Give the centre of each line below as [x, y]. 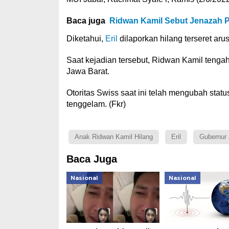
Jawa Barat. [88, 72]
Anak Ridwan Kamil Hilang [113, 137]
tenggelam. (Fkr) [96, 104]
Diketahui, [86, 39]
